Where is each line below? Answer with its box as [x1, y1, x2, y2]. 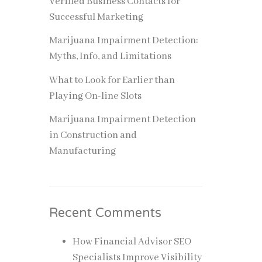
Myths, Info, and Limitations [49, 50, 171, 63]
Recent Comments [49, 205, 161, 220]
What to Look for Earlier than [49, 74, 175, 87]
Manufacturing [49, 145, 116, 157]
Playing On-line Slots [49, 89, 142, 102]
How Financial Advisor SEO [72, 236, 191, 248]
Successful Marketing [49, 11, 143, 23]
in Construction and [49, 129, 137, 142]
